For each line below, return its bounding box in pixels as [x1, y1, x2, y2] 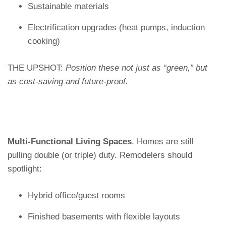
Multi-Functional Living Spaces [8, 137, 132, 146]
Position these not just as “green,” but [66, 63, 207, 73]
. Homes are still [132, 137, 194, 146]
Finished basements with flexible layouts [28, 212, 180, 221]
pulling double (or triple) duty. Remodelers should [8, 150, 192, 160]
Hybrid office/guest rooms [28, 191, 125, 200]
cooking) [28, 36, 60, 46]
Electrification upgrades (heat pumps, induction [28, 23, 205, 32]
